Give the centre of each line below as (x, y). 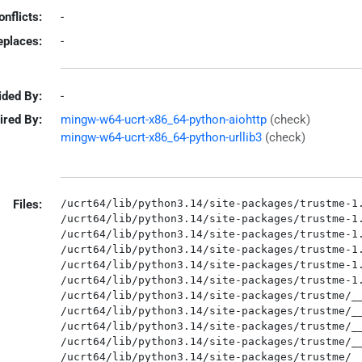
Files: (27, 204)
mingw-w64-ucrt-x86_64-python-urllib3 (161, 137)
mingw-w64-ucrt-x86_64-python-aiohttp (163, 120)
